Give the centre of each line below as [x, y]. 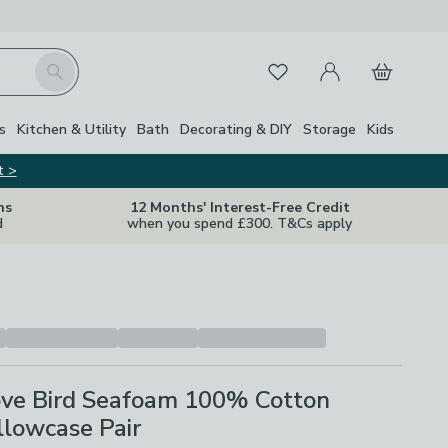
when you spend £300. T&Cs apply [239, 223]
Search [57, 63]
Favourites [290, 68]
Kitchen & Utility [71, 129]
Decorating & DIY [236, 129]
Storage [329, 129]
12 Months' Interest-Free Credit [239, 207]
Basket [383, 60]
